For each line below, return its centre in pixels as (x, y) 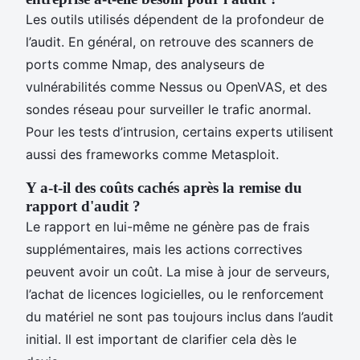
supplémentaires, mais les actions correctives (164, 249)
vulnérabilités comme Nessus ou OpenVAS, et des (176, 86)
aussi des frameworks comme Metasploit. (152, 154)
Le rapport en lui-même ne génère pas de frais (168, 226)
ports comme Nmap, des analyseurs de (145, 64)
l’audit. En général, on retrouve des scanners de (170, 41)
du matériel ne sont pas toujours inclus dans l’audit (180, 316)
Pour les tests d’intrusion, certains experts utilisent (180, 131)
